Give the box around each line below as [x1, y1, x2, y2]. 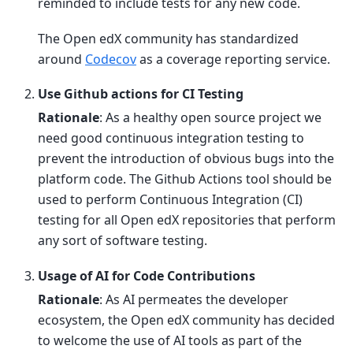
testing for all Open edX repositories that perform [38, 211, 336, 229]
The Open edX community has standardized [38, 29, 299, 47]
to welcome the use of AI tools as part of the [38, 331, 302, 349]
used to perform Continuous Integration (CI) [38, 191, 303, 209]
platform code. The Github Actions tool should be [38, 170, 332, 188]
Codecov [85, 50, 136, 68]
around [38, 50, 85, 68]
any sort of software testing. [38, 232, 207, 250]
